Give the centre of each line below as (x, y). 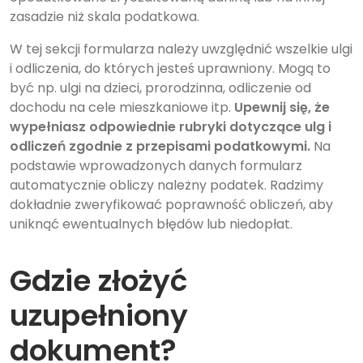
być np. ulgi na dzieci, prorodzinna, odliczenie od (160, 88)
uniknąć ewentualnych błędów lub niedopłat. (151, 224)
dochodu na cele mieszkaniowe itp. (122, 108)
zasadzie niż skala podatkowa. (105, 17)
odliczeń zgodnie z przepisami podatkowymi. (160, 147)
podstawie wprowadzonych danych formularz (156, 166)
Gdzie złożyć (98, 281)
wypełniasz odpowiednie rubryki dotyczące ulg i (171, 127)
